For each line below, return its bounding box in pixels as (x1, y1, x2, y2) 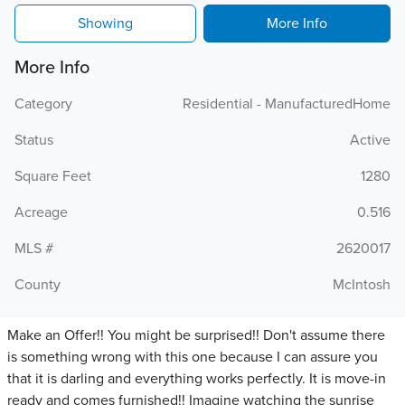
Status (14, 131, 53, 149)
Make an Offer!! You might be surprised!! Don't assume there (7, 326, 385, 344)
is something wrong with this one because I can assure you (7, 348, 378, 366)
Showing (78, 14, 133, 33)
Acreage (14, 203, 68, 221)
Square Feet (14, 167, 91, 185)
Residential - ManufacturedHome (183, 95, 391, 113)
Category (14, 95, 72, 113)
